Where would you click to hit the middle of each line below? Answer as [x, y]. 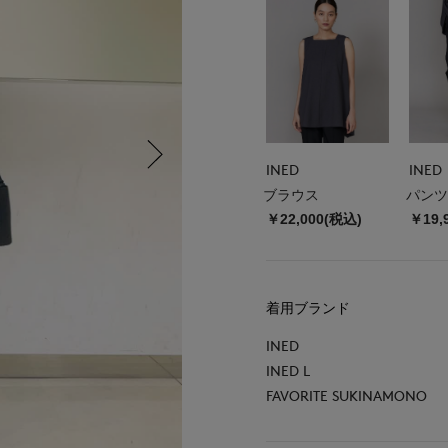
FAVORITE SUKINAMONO [347, 395]
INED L [288, 370]
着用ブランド [308, 307]
